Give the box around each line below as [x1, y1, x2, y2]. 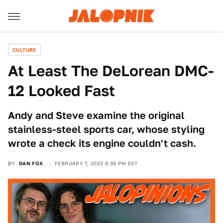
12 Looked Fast [8, 82, 115, 100]
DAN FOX [18, 160, 43, 166]
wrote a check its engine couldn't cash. [8, 137, 196, 149]
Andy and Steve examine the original [8, 110, 185, 121]
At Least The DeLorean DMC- [8, 62, 214, 80]
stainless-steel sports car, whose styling [8, 123, 205, 135]
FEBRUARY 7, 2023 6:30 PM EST [55, 160, 138, 166]
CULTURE [12, 47, 36, 53]
